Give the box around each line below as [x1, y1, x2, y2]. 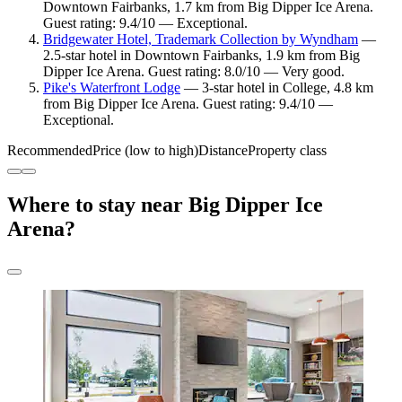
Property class [248, 143, 327, 159]
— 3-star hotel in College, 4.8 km [180, 80, 373, 96]
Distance [198, 143, 248, 159]
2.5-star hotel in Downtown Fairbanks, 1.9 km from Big [43, 48, 360, 64]
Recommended [7, 143, 92, 159]
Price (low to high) [92, 143, 198, 159]
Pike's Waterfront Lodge [43, 80, 180, 96]
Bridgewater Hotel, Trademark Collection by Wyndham [43, 31, 358, 48]
